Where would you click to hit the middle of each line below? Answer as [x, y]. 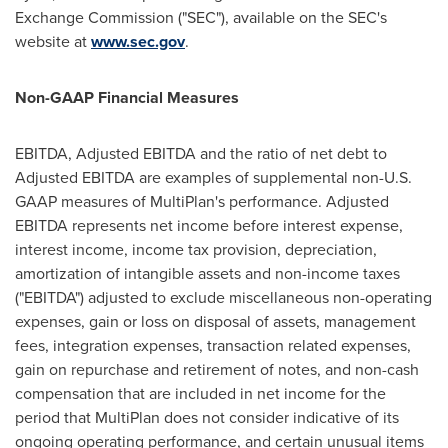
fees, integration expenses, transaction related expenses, [213, 345]
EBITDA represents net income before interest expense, [209, 225]
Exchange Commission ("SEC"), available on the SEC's [201, 17]
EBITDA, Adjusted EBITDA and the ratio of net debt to [201, 153]
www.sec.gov [138, 41]
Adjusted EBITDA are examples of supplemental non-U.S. [213, 177]
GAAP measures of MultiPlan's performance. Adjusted [202, 201]
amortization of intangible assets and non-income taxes [207, 273]
